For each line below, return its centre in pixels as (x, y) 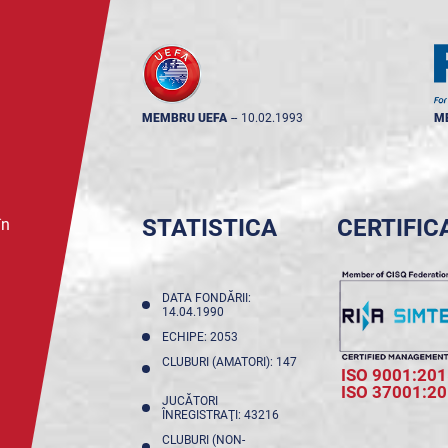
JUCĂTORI (189, 401)
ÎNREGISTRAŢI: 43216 (223, 415)
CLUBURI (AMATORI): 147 (229, 362)
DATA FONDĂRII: (206, 298)
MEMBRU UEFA (184, 118)
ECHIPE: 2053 (202, 337)
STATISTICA (209, 228)
